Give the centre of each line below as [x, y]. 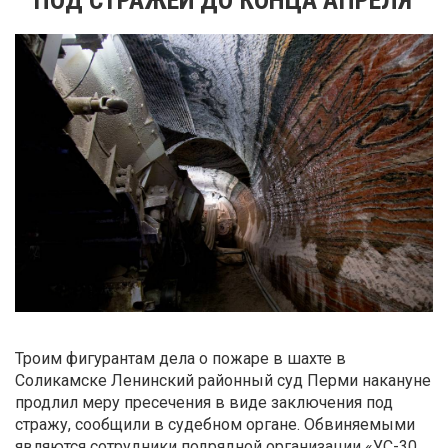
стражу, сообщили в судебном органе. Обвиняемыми [215, 425]
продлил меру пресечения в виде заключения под [204, 403]
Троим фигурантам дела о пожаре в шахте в [180, 359]
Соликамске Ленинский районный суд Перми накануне [223, 381]
